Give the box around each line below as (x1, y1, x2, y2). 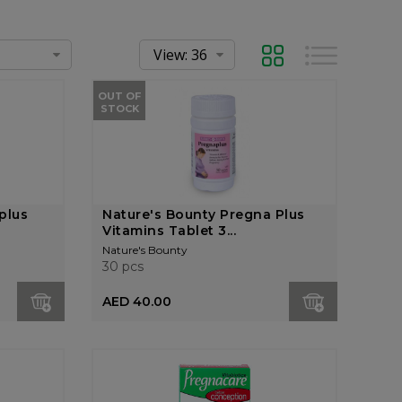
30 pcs (102, 258, 144, 275)
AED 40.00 (102, 293, 172, 310)
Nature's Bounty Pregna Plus (102, 206, 305, 223)
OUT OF (98, 90, 142, 102)
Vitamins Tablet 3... (102, 223, 237, 239)
